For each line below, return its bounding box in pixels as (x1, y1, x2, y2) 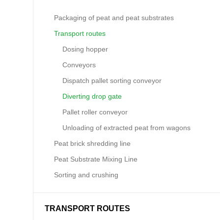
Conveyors (62, 61, 96, 69)
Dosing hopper (62, 45, 109, 53)
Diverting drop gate (62, 92, 122, 100)
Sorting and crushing (54, 171, 119, 179)
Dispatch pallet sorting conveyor (62, 77, 162, 84)
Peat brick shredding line (54, 139, 131, 147)
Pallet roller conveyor (62, 108, 128, 116)
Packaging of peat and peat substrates (54, 14, 174, 22)
